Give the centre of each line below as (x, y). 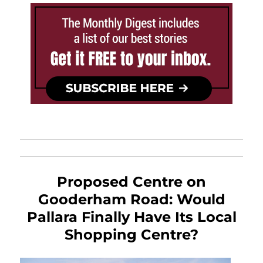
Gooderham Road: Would (131, 200)
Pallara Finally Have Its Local (131, 217)
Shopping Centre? (131, 235)
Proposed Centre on (131, 182)
